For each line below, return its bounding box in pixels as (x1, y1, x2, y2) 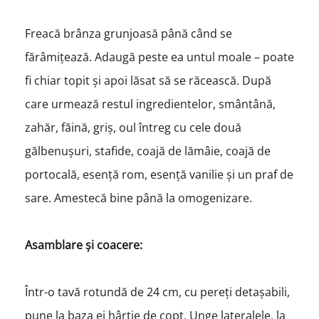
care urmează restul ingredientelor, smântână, (24, 95, 278, 112)
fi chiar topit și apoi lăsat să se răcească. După (24, 72, 271, 88)
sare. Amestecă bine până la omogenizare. (24, 189, 255, 206)
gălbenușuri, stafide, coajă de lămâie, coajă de (24, 142, 271, 159)
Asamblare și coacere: (24, 236, 142, 253)
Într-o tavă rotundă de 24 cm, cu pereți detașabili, (24, 283, 290, 300)
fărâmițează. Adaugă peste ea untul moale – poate (24, 48, 294, 65)
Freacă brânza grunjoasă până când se (24, 25, 232, 41)
